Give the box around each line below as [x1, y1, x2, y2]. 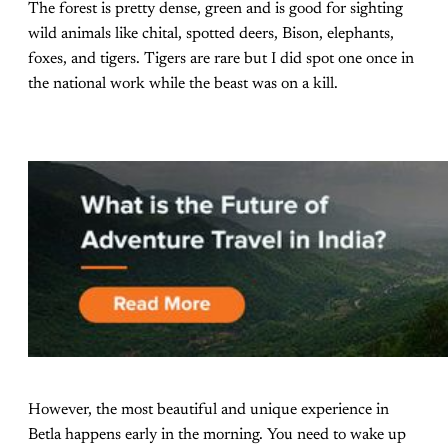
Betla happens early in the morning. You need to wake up [28, 426, 406, 443]
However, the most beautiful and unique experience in [28, 401, 389, 418]
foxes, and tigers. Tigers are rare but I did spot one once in [28, 50, 414, 67]
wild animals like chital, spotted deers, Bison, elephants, [28, 25, 394, 42]
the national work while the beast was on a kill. [28, 75, 338, 92]
